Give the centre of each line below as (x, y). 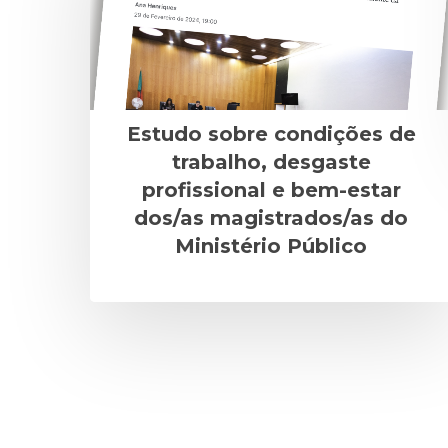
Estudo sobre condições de (271, 133)
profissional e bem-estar (271, 189)
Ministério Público (271, 245)
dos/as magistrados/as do (271, 217)
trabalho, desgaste (271, 161)
